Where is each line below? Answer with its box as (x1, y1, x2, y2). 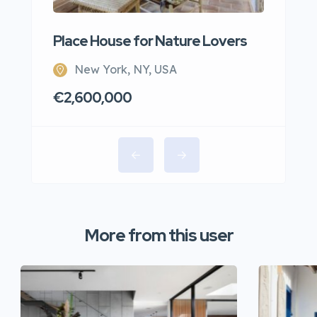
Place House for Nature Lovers (53, 32, 247, 51)
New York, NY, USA (74, 62, 177, 77)
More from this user (83, 224, 234, 247)
